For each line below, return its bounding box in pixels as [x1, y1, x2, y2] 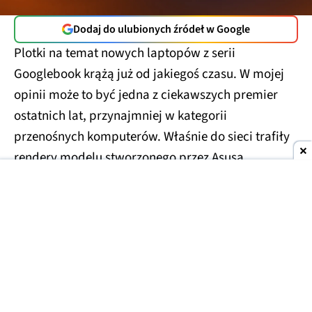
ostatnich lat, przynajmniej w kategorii [14, 102, 227, 122]
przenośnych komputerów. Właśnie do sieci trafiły [14, 123, 290, 143]
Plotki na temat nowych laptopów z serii [14, 40, 235, 59]
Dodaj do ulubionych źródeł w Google [73, 17, 250, 33]
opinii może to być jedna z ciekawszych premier [14, 81, 278, 101]
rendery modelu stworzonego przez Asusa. [14, 144, 247, 164]
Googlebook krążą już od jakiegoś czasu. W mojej [14, 61, 284, 80]
